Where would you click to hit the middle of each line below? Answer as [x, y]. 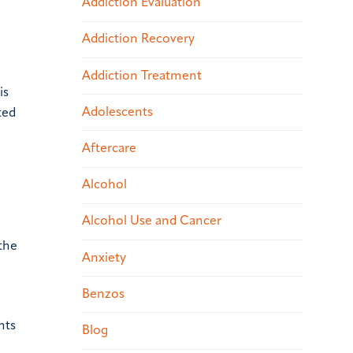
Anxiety [104, 258]
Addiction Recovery [138, 40]
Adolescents [117, 112]
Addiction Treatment [142, 76]
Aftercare [109, 149]
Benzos [103, 294]
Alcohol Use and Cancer [152, 222]
